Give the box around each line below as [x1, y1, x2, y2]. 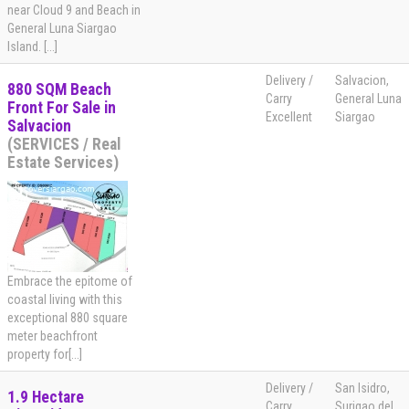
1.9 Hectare [7, 388, 84, 407]
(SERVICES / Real [7, 135, 121, 154]
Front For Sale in [7, 99, 116, 118]
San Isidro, [335, 381, 390, 396]
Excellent [266, 110, 312, 125]
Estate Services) [7, 153, 119, 173]
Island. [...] [7, 39, 58, 55]
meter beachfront [7, 329, 98, 344]
